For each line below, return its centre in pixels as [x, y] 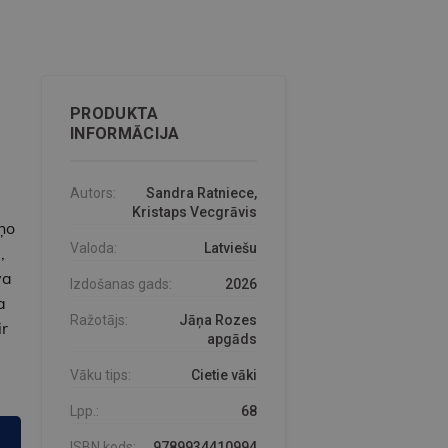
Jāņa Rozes [217, 320]
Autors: [92, 193]
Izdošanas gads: [120, 284]
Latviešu [230, 248]
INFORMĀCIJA [124, 134]
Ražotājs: [98, 320]
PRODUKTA [114, 114]
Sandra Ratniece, [201, 193]
